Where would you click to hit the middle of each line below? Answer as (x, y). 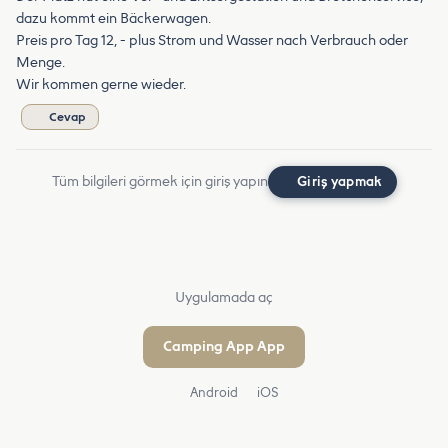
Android (212, 392)
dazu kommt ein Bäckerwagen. (113, 18)
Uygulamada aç (224, 297)
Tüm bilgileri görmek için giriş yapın (160, 181)
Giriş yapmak (340, 181)
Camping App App (224, 346)
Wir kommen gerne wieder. (101, 84)
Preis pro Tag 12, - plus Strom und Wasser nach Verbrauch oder (212, 40)
